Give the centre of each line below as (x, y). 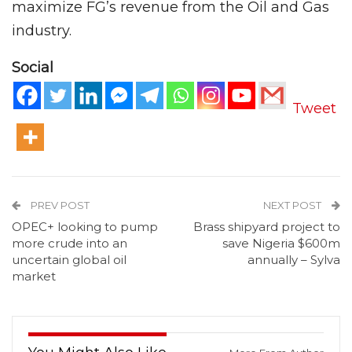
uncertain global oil (69, 260)
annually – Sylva (294, 260)
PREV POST (59, 205)
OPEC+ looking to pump (85, 227)
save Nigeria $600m (281, 244)
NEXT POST (293, 205)
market (34, 277)
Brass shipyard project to (267, 227)
